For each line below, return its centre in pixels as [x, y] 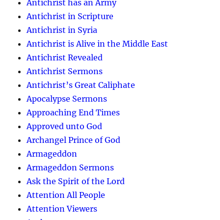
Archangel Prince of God [74, 140]
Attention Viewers [62, 208]
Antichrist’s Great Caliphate [81, 85]
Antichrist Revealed [65, 57]
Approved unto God [65, 126]
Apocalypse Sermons [67, 98]
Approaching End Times [73, 112]
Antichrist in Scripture [70, 16]
